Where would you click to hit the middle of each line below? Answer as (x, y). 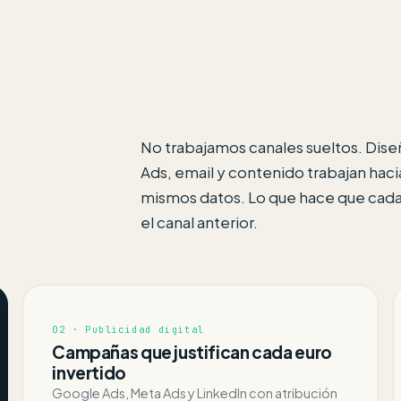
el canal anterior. (199, 222)
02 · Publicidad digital (128, 330)
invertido (89, 373)
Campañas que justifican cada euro (192, 352)
